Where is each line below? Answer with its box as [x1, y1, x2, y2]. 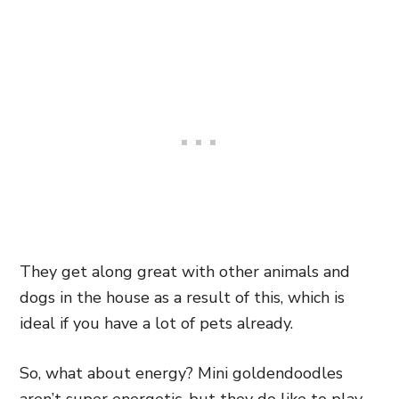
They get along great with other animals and [20, 261, 350, 282]
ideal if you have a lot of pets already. [20, 313, 293, 334]
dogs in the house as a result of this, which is [20, 287, 345, 308]
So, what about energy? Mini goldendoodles [20, 362, 343, 384]
